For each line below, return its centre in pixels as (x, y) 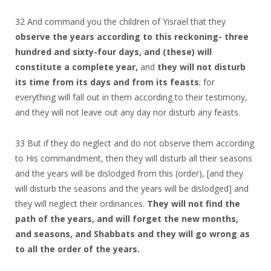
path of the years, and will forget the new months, (127, 218)
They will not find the (194, 203)
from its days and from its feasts (126, 82)
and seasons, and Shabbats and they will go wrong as (132, 233)
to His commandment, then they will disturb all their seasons (134, 158)
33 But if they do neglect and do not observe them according (135, 143)
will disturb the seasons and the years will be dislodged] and (132, 188)
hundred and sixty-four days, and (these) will (113, 51)
